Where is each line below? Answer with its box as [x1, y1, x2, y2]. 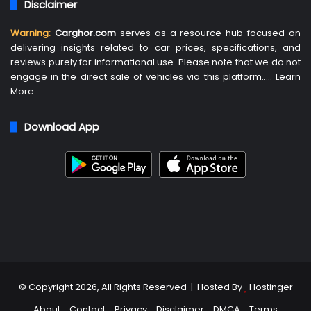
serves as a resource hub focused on [119, 26, 301, 40]
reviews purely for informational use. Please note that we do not [10, 56, 301, 69]
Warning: [10, 26, 51, 40]
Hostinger [249, 280, 293, 294]
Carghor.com [54, 26, 120, 40]
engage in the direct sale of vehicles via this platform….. [10, 70, 276, 84]
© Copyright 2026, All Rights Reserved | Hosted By [18, 280, 244, 294]
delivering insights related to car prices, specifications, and [10, 41, 301, 55]
